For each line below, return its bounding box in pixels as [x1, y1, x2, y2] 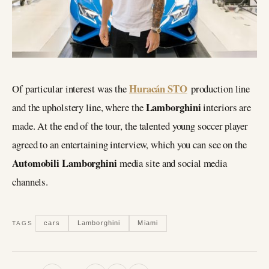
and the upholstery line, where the [12, 100, 146, 114]
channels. [12, 174, 49, 189]
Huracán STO [128, 80, 187, 96]
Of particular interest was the [12, 81, 129, 95]
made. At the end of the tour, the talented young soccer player [12, 118, 248, 133]
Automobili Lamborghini [12, 155, 117, 171]
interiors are [203, 100, 252, 114]
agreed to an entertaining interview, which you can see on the [12, 137, 247, 151]
